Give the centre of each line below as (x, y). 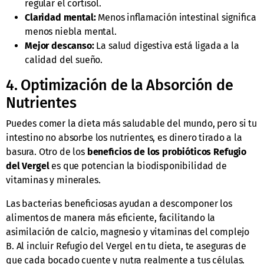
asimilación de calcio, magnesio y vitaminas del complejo (128, 232)
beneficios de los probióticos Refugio (167, 152)
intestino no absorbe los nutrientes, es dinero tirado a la (124, 138)
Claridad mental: (60, 18)
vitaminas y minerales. (53, 180)
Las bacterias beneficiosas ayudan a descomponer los (119, 204)
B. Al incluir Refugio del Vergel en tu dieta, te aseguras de (126, 246)
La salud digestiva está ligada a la (166, 46)
